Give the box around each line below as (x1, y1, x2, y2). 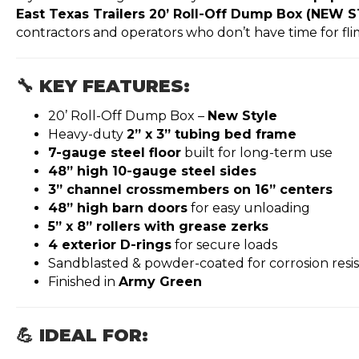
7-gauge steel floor (48, 144, 181, 160)
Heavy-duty (48, 126, 127, 142)
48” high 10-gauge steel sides (48, 163, 256, 179)
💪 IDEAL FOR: (16, 324, 148, 346)
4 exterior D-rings (48, 236, 171, 252)
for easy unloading (188, 200, 310, 216)
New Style (208, 107, 277, 123)
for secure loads (171, 236, 277, 252)
